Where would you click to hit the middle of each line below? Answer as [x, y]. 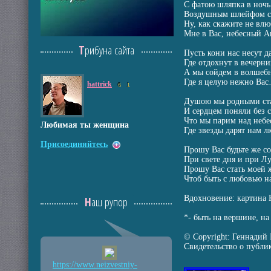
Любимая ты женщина [85, 125]
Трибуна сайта [109, 50]
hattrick [100, 84]
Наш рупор [109, 202]
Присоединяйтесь [74, 144]
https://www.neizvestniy [93, 265]
